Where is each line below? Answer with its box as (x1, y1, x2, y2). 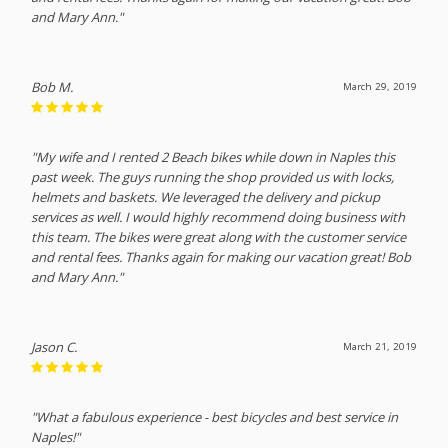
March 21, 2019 (342, 339, 417, 353)
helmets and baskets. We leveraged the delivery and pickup (31, 187, 381, 206)
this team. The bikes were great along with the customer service (31, 227, 407, 246)
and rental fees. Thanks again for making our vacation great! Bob (31, 247, 412, 266)
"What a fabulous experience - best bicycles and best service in (31, 407, 399, 426)
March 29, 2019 (342, 79, 417, 93)
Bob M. (31, 77, 74, 96)
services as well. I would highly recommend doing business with (31, 207, 406, 226)
